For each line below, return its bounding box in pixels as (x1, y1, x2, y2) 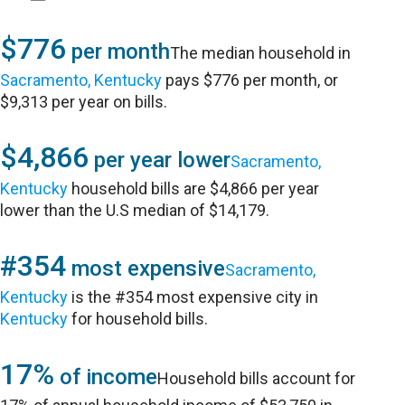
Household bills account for (157, 369, 356, 388)
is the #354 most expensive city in (68, 287, 319, 306)
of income (54, 364, 158, 390)
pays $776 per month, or (162, 71, 339, 89)
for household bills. (68, 309, 209, 328)
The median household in (170, 43, 352, 62)
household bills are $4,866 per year (68, 179, 320, 198)
